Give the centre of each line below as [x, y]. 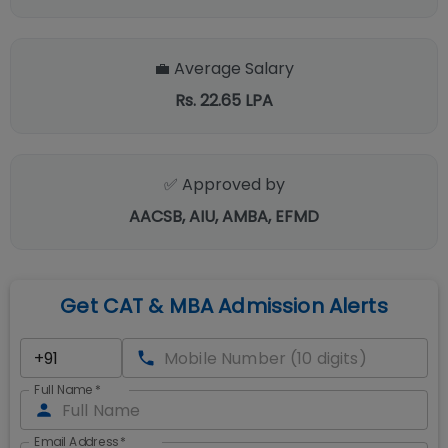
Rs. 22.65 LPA [224, 100]
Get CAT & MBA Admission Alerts [224, 306]
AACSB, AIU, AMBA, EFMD [224, 216]
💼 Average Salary [224, 68]
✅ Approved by [224, 184]
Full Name [63, 390]
